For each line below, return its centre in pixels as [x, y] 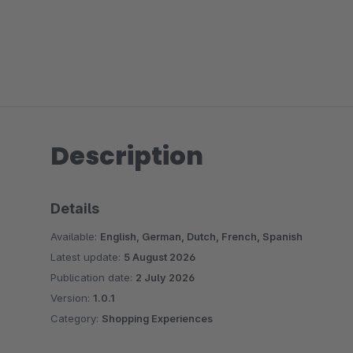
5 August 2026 [160, 257]
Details [75, 208]
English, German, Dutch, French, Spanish [201, 236]
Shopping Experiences [157, 318]
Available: [75, 236]
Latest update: [87, 257]
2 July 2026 [165, 277]
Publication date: [93, 277]
